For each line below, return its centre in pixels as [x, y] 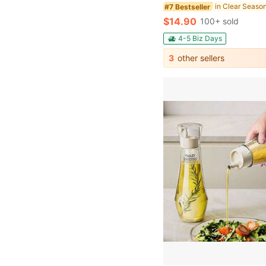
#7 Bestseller [188, 7]
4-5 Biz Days [200, 39]
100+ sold [220, 21]
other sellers [200, 58]
